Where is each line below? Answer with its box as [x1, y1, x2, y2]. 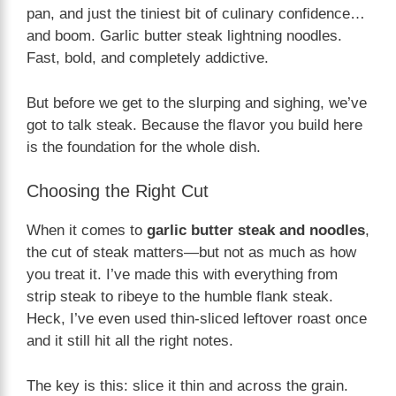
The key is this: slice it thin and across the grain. [27, 377, 348, 394]
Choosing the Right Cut [27, 181, 209, 202]
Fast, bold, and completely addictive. [27, 49, 269, 67]
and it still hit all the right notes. [27, 332, 233, 350]
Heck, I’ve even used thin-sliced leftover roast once [27, 310, 367, 328]
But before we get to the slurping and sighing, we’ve [27, 94, 367, 111]
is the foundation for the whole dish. [27, 138, 261, 156]
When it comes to [27, 222, 147, 240]
